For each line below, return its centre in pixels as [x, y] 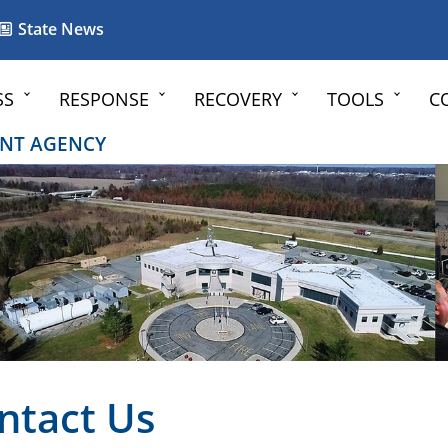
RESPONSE [104, 99]
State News [59, 29]
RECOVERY [238, 99]
